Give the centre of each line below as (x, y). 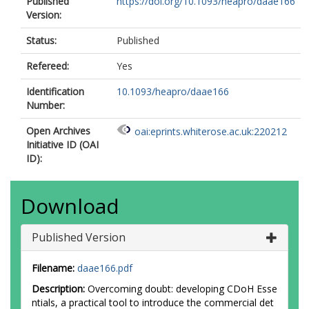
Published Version (79, 237)
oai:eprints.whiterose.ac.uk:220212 (211, 132)
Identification (55, 91)
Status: (41, 40)
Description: (58, 289)
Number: (46, 105)
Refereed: (48, 66)
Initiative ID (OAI (62, 144)
